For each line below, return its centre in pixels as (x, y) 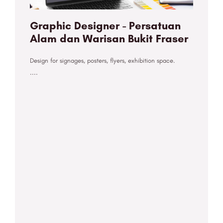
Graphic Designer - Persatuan (105, 26)
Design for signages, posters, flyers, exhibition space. (102, 61)
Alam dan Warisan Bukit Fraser (109, 39)
